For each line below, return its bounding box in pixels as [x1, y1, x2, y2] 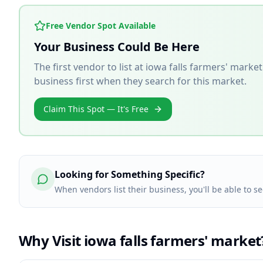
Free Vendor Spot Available [46, 20, 156, 31]
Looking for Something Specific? [55, 168, 205, 181]
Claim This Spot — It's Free [43, 103, 149, 114]
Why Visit [19, 231, 85, 250]
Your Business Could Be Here [34, 39, 200, 55]
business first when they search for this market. [34, 75, 247, 87]
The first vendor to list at [34, 60, 146, 73]
